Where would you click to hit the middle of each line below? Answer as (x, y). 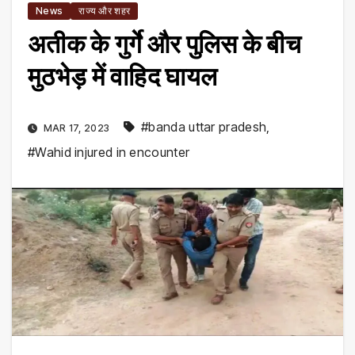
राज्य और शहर (105, 10)
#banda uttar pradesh (204, 126)
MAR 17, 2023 (76, 128)
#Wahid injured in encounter (109, 152)
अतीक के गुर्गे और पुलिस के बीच (164, 44)
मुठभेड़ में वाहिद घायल (123, 76)
